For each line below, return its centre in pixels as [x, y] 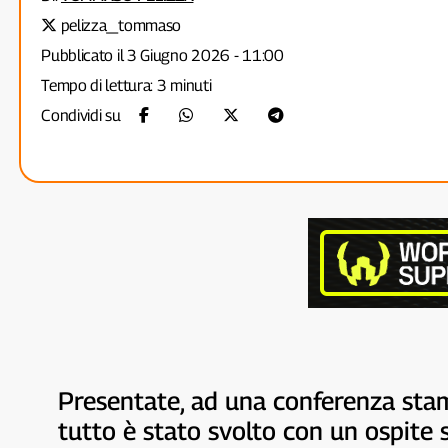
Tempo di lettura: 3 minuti [126, 85]
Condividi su [83, 115]
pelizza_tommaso [121, 25]
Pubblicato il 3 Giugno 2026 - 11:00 [162, 55]
